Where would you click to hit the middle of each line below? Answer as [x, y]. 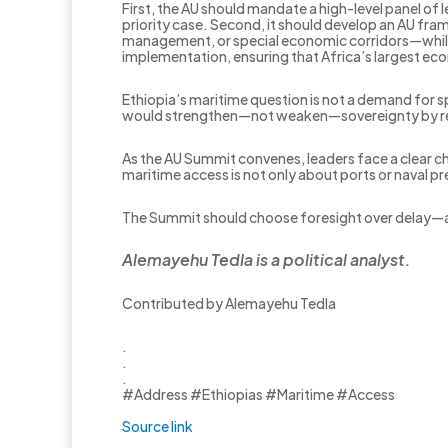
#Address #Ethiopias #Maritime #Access [258, 393]
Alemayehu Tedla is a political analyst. [266, 259]
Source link [157, 425]
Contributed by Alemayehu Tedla [229, 302]
